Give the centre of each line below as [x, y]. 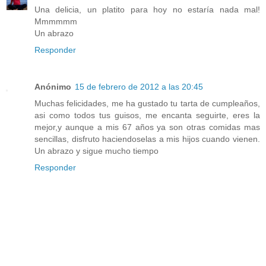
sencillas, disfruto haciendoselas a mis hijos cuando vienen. [147, 139]
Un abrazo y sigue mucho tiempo [96, 151]
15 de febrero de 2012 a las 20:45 [139, 87]
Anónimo [53, 87]
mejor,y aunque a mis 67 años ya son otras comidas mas [147, 127]
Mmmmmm [56, 22]
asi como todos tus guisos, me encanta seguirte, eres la [147, 115]
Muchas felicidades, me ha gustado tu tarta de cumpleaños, [147, 104]
